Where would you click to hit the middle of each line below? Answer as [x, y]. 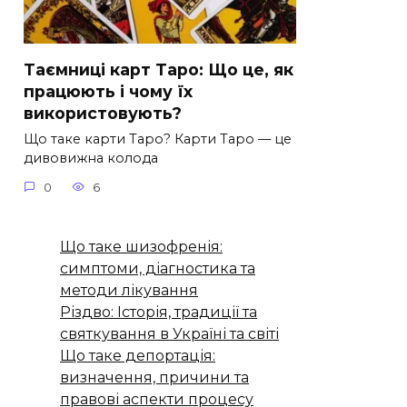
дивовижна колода [91, 159]
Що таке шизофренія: [141, 246]
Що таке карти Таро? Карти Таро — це [158, 139]
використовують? [103, 113]
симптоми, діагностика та [158, 268]
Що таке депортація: [138, 355]
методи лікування [129, 290]
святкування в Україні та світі [169, 333]
